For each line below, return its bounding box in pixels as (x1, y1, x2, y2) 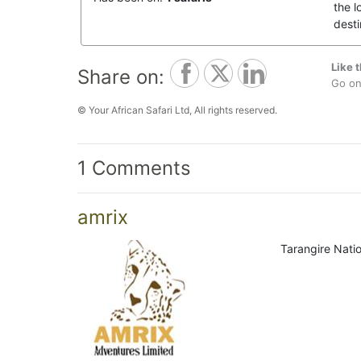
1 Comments (77, 156, 191, 180)
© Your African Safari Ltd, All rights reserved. (77, 104, 277, 116)
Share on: (77, 65, 164, 89)
